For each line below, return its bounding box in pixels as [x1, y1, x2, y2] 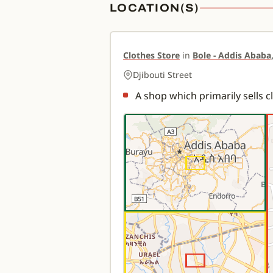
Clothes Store [123, 49, 180, 61]
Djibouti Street [133, 69, 192, 80]
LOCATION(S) [110, 2, 200, 14]
